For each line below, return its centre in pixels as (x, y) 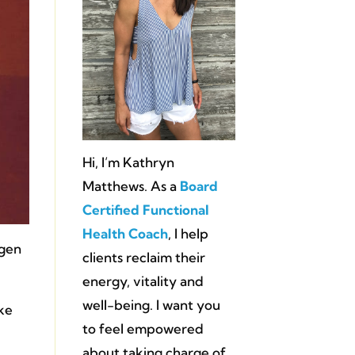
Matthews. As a (131, 185)
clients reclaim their (143, 257)
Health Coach (125, 233)
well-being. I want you (151, 304)
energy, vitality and (143, 281)
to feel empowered (143, 328)
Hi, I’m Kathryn (128, 162)
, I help (188, 233)
